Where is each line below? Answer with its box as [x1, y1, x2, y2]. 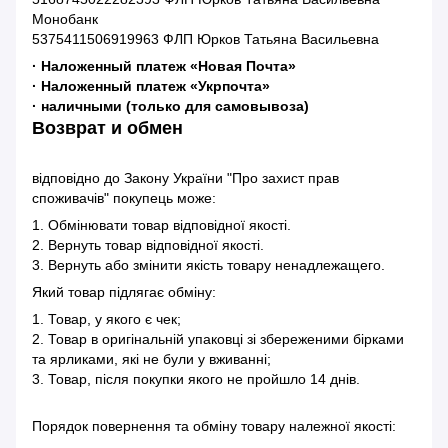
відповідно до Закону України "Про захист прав [32, 170, 339, 187]
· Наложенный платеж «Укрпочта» [32, 78, 270, 95]
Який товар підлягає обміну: [32, 284, 216, 301]
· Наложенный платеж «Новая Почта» [32, 58, 296, 75]
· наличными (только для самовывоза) [32, 98, 309, 115]
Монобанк [32, 11, 98, 28]
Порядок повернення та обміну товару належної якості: [32, 418, 396, 435]
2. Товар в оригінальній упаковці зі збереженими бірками [32, 331, 404, 348]
